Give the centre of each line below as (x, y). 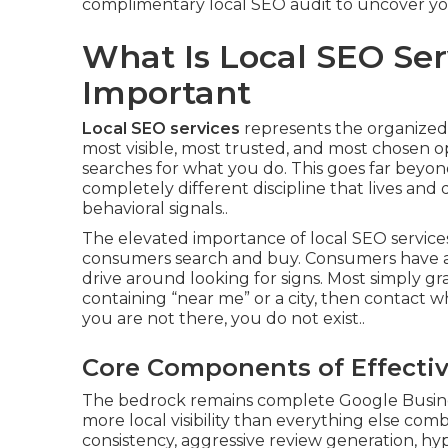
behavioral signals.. (155, 208)
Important (166, 92)
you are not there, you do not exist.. (223, 318)
